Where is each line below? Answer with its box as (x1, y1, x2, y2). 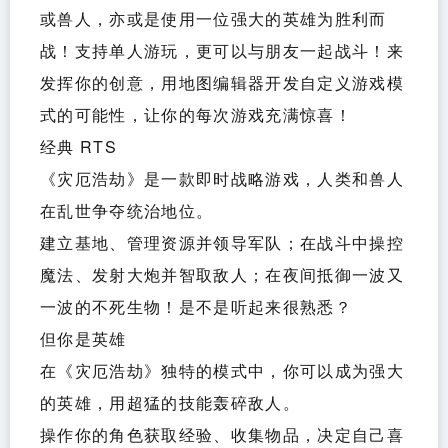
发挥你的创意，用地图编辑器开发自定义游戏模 (40, 71, 404, 95)
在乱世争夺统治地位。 (40, 199, 214, 223)
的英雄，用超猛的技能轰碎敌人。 (40, 391, 300, 415)
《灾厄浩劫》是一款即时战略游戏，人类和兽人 (40, 167, 404, 191)
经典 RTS (40, 135, 117, 159)
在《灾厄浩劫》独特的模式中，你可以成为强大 (40, 359, 404, 383)
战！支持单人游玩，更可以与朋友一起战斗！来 (40, 39, 404, 63)
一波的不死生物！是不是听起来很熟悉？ (40, 295, 352, 319)
